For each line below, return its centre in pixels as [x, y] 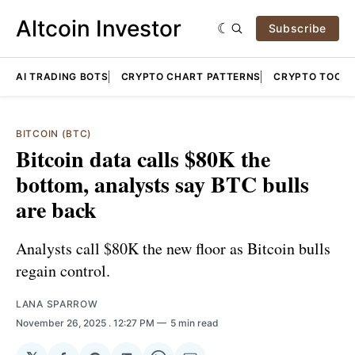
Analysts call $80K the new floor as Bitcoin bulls [173, 248]
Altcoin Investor [99, 29]
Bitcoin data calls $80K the [143, 159]
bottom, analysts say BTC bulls [162, 184]
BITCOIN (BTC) [54, 134]
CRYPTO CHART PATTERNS [191, 76]
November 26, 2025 [62, 323]
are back [56, 210]
